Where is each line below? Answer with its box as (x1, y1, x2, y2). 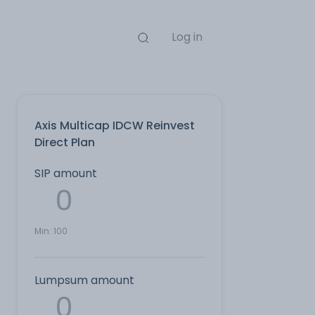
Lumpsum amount (34, 272, 134, 288)
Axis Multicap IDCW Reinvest (34, 117, 195, 134)
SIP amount (34, 165, 97, 181)
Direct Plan (34, 134, 95, 150)
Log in (171, 29, 202, 45)
